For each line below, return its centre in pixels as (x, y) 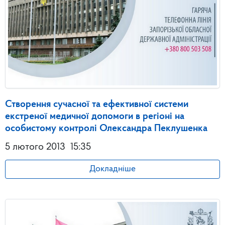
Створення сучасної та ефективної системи (97, 104)
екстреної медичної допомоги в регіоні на (95, 116)
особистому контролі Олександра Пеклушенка (106, 128)
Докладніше (113, 169)
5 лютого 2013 (35, 147)
